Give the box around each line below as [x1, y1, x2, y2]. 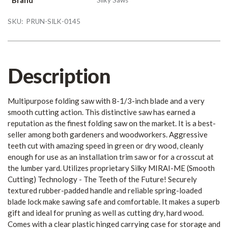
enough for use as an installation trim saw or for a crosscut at [8, 152, 214, 162]
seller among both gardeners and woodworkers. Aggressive [8, 130, 208, 139]
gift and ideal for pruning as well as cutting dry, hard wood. [8, 208, 204, 218]
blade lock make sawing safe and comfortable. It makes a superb [8, 197, 220, 207]
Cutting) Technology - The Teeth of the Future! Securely [8, 175, 197, 184]
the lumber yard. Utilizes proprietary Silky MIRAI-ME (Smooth [8, 163, 215, 173]
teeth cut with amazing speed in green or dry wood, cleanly [8, 141, 204, 151]
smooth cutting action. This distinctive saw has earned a [8, 107, 195, 117]
